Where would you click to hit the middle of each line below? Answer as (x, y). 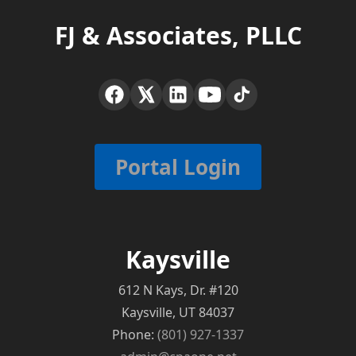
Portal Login (178, 167)
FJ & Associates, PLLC (178, 36)
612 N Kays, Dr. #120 (178, 290)
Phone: (135, 335)
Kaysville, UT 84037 (178, 313)
